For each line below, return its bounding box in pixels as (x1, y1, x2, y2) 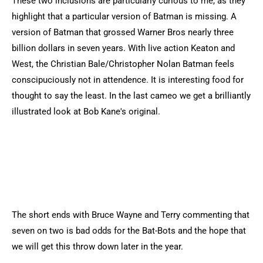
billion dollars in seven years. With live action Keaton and (12, 43, 235, 53)
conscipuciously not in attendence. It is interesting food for (12, 75, 244, 85)
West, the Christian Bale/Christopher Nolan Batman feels (12, 59, 234, 69)
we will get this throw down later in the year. (12, 241, 183, 252)
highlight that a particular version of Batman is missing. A (12, 11, 237, 22)
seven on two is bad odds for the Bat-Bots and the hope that (12, 225, 246, 236)
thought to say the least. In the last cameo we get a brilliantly (12, 90, 251, 101)
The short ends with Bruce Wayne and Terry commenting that (12, 210, 249, 220)
